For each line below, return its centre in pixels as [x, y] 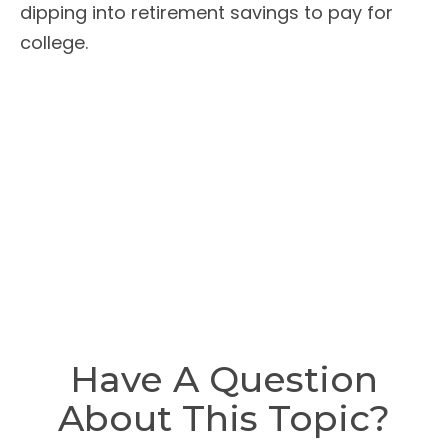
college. [54, 42]
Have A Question [224, 379]
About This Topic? [224, 418]
